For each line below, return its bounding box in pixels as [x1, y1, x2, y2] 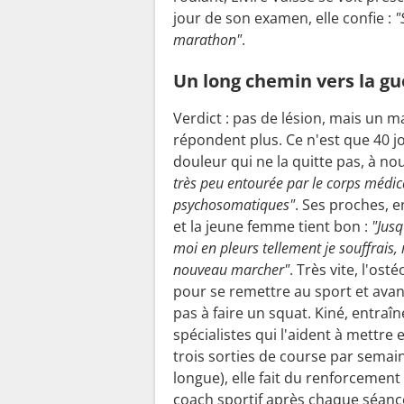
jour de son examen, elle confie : [173, 7, 391, 28]
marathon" [173, 29, 242, 50]
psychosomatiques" [173, 194, 295, 215]
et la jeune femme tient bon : [173, 216, 372, 236]
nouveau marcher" [173, 259, 289, 280]
